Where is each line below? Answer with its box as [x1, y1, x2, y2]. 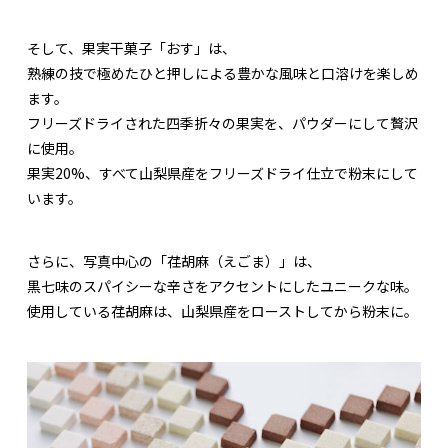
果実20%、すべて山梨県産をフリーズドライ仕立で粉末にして [27, 163, 418, 184]
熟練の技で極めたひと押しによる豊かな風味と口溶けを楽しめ [27, 63, 419, 84]
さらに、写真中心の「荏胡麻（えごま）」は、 [27, 251, 321, 272]
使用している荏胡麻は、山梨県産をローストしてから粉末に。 [27, 301, 418, 322]
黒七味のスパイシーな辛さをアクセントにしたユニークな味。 [27, 276, 418, 297]
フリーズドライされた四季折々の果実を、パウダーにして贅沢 [27, 113, 418, 134]
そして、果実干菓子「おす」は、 [27, 38, 236, 59]
